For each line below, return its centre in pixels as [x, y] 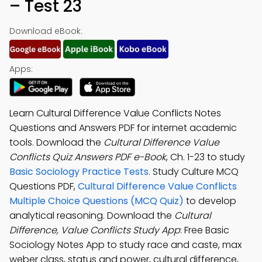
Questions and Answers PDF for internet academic [123, 128]
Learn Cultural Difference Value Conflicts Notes [115, 113]
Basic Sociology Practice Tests [79, 172]
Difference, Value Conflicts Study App [95, 230]
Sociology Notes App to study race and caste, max [125, 245]
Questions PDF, [44, 186]
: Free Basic [205, 230]
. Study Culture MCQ [194, 172]
